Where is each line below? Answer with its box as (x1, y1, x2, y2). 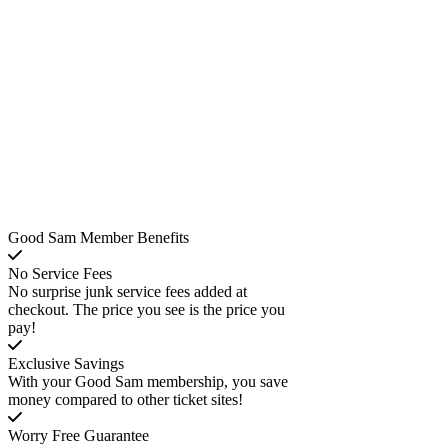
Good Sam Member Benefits (8, 228, 189, 246)
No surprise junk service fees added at (8, 282, 247, 300)
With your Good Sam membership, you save (8, 372, 288, 390)
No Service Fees (8, 264, 112, 282)
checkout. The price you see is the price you (8, 300, 285, 318)
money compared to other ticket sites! (8, 390, 243, 408)
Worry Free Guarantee (8, 426, 149, 444)
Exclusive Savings (8, 354, 124, 372)
